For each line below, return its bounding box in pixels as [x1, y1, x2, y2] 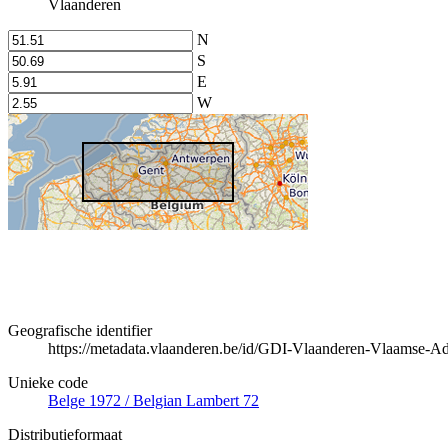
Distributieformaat [8, 425, 122, 443]
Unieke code [8, 373, 88, 391]
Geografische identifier [8, 321, 152, 339]
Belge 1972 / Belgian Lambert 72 [48, 391, 259, 409]
